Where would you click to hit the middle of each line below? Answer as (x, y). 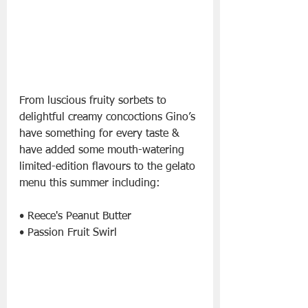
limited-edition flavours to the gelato (109, 167)
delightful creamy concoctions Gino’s (109, 118)
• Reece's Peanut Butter (75, 217)
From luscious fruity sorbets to (95, 101)
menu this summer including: (90, 184)
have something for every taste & (101, 134)
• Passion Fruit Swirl (68, 233)
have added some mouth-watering (103, 151)
